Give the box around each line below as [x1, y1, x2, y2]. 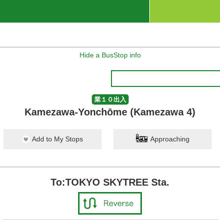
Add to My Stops [32, 135, 83, 143]
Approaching [150, 135, 190, 143]
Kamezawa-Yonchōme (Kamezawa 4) [25, 107, 195, 117]
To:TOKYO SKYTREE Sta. [51, 177, 169, 188]
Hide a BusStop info [79, 51, 141, 59]
